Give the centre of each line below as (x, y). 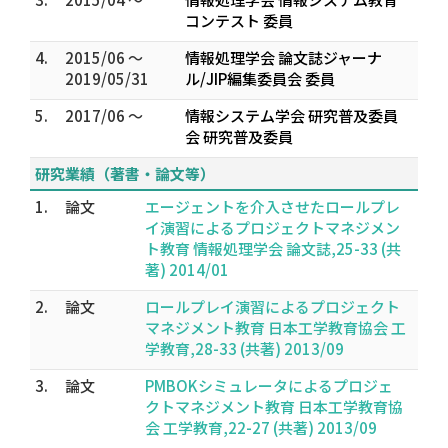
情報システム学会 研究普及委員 (291, 115)
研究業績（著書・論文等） (125, 173)
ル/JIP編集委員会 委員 (260, 78)
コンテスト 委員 (239, 20)
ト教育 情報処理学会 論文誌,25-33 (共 (273, 248)
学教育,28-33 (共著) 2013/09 (244, 348)
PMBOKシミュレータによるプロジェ (269, 385)
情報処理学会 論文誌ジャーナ (283, 57)
